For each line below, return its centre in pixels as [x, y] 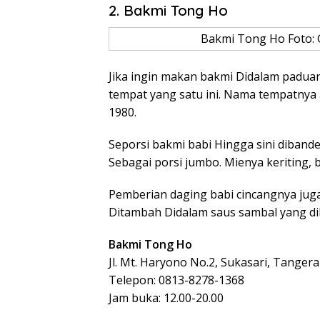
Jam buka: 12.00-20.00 [166, 298]
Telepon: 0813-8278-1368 [176, 280]
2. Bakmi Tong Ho [168, 10]
